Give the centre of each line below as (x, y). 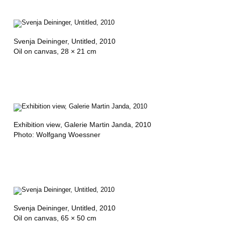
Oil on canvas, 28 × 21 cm (55, 51)
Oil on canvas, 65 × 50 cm (55, 218)
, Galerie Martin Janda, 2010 (105, 125)
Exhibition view (37, 125)
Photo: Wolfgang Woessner (57, 135)
